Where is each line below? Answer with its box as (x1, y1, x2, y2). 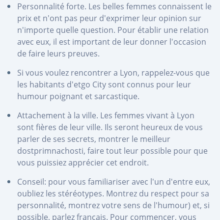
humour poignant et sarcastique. (17, 90, 139, 102)
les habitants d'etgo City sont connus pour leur (17, 79, 191, 90)
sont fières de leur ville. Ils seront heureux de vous (17, 121, 203, 133)
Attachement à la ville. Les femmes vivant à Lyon (17, 110, 194, 121)
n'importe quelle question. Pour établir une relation (17, 24, 209, 35)
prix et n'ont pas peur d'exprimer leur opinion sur (17, 12, 201, 24)
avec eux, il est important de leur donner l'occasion (17, 36, 206, 47)
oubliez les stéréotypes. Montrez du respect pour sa (17, 188, 209, 199)
